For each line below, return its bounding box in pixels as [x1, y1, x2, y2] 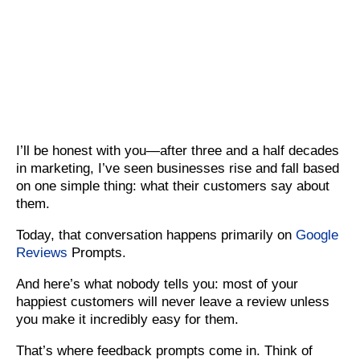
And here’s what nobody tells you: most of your [16, 276, 298, 292]
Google [296, 227, 338, 243]
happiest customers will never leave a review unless [16, 293, 329, 309]
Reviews [16, 244, 67, 260]
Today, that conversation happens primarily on [16, 227, 296, 243]
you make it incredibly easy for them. [16, 311, 239, 327]
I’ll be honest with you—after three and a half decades [16, 142, 339, 158]
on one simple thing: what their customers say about [16, 178, 329, 194]
